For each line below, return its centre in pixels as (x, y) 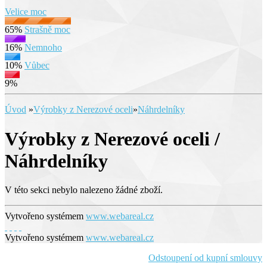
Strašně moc (47, 30)
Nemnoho (43, 48)
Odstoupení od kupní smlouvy (205, 258)
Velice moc (26, 12)
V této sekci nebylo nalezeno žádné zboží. (84, 190)
